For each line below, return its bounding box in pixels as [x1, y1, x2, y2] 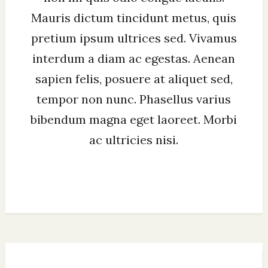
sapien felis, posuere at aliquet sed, [35, 71, 233, 86]
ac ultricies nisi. [89, 132, 179, 147]
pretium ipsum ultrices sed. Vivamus [31, 30, 237, 45]
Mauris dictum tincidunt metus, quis [31, 10, 237, 25]
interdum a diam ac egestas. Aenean [32, 50, 236, 66]
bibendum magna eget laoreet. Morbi [31, 111, 237, 127]
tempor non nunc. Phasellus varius [36, 91, 232, 106]
